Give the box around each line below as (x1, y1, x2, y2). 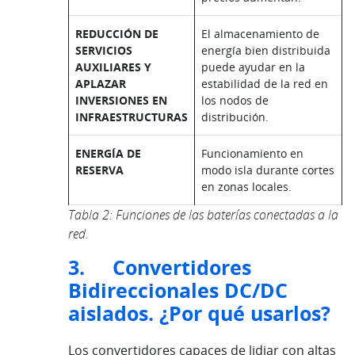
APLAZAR (75, 76, 126, 92)
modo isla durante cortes (201, 162, 334, 178)
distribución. (201, 109, 269, 125)
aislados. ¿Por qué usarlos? (68, 300, 330, 327)
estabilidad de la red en (201, 76, 328, 92)
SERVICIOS (75, 43, 132, 59)
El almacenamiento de (201, 26, 319, 42)
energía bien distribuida (201, 43, 330, 59)
